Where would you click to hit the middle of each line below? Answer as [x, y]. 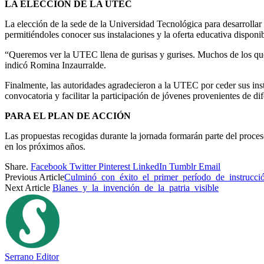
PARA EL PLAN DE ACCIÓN [68, 115]
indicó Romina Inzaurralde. [55, 65]
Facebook [49, 166]
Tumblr [183, 166]
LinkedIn [150, 166]
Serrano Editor [32, 256]
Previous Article [34, 177]
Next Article [29, 187]
